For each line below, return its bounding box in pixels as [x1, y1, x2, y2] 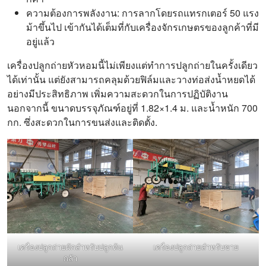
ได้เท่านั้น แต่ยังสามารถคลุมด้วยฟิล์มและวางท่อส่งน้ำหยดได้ [7, 72, 255, 86]
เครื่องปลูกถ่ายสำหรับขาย [153, 240, 239, 252]
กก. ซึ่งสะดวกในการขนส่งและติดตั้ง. [7, 115, 157, 129]
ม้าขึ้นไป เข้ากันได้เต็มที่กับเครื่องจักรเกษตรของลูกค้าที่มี [26, 20, 259, 34]
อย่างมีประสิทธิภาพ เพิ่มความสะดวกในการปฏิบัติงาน [7, 87, 228, 100]
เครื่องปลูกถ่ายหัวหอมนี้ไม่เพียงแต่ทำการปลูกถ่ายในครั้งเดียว [7, 58, 258, 72]
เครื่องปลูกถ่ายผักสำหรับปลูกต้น [17, 240, 123, 252]
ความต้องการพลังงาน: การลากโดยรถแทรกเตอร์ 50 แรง [26, 6, 259, 20]
